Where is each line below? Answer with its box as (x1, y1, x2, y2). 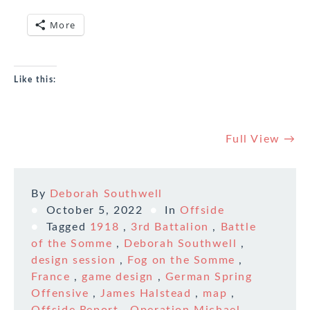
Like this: (14, 75, 57, 84)
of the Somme (31, 238, 113, 250)
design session (31, 255, 116, 266)
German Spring (165, 271, 253, 283)
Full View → (226, 134, 296, 145)
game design (82, 271, 154, 283)
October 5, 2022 (46, 205, 143, 217)
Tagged (46, 221, 90, 233)
